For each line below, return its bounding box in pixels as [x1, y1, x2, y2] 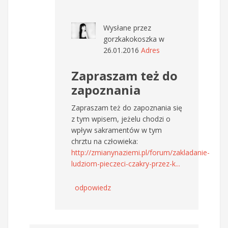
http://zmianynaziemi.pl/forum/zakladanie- [71, 147, 210, 157]
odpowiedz [75, 182, 111, 192]
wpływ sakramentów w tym [71, 125, 162, 135]
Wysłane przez [103, 22, 151, 33]
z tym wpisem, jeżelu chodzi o [71, 113, 170, 124]
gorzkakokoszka [103, 34, 157, 44]
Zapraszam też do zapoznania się [71, 102, 182, 112]
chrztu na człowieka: [71, 136, 138, 146]
